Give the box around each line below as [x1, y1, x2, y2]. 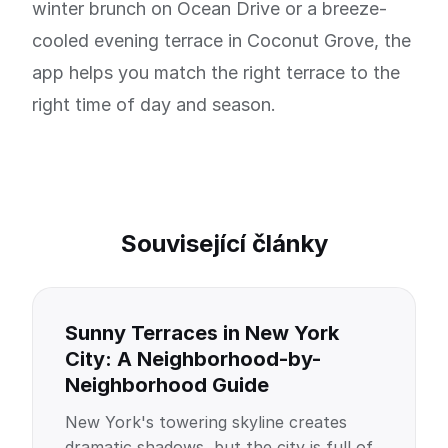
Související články [120, 229, 328, 258]
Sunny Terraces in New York [65, 321, 339, 345]
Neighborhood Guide [65, 373, 269, 397]
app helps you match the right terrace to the [32, 62, 400, 83]
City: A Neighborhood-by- [65, 347, 321, 371]
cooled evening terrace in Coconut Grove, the [32, 30, 411, 51]
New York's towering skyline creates [65, 412, 347, 432]
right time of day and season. [32, 94, 276, 115]
